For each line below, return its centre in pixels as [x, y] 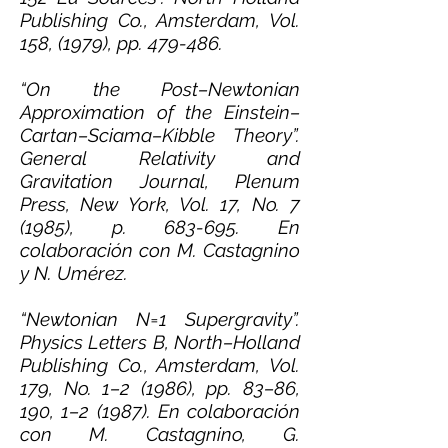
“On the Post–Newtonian [160, 89]
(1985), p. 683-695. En [160, 227]
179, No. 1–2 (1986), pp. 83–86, [160, 388]
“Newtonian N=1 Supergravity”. [160, 319]
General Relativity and [160, 158]
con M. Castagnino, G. [160, 434]
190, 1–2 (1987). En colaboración [160, 411]
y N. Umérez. [74, 273]
